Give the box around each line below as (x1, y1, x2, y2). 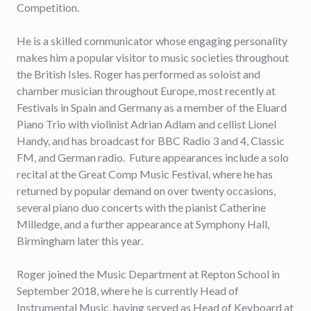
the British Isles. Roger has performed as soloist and (17, 67, 260, 81)
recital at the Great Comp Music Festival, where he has (17, 167, 273, 180)
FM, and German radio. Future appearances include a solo (17, 151, 289, 164)
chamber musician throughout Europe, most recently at (17, 84, 276, 97)
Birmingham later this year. (17, 234, 143, 247)
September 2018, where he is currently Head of (17, 284, 239, 297)
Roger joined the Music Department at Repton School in (17, 267, 280, 280)
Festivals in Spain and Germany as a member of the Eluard (17, 101, 287, 114)
